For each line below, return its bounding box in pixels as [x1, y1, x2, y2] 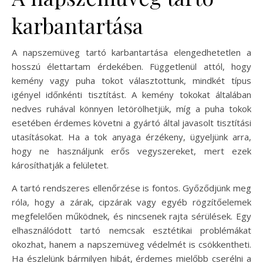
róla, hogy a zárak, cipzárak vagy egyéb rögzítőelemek [12, 196, 251, 208]
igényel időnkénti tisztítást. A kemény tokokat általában [12, 89, 251, 100]
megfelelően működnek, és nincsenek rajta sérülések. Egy [12, 210, 251, 222]
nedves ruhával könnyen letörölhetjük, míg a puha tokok [12, 103, 251, 114]
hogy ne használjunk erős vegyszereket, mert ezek [12, 145, 251, 157]
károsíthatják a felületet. [12, 159, 109, 171]
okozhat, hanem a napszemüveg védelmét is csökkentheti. [12, 238, 251, 250]
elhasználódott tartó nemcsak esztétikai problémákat [12, 224, 251, 236]
